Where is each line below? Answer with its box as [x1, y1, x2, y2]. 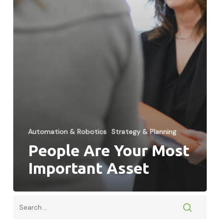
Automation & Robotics [27, 127, 107, 136]
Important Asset [27, 159, 149, 177]
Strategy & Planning [111, 127, 176, 136]
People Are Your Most [27, 141, 190, 159]
